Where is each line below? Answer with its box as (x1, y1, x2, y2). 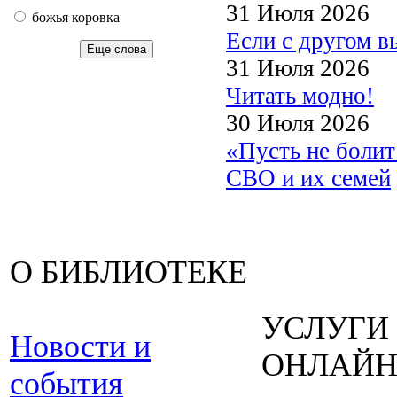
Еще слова (86, 43, 146, 56)
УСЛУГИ (261, 310, 389, 346)
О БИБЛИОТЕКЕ (10, 254, 247, 290)
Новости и (10, 329, 151, 364)
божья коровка (28, 10, 120, 25)
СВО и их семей (226, 164, 391, 191)
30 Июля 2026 (226, 109, 370, 136)
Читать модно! (226, 82, 374, 109)
